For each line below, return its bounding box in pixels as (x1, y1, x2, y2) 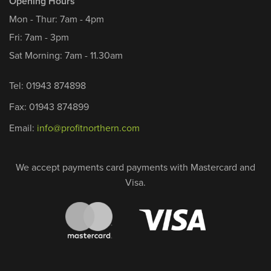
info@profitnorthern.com (37, 120, 140, 135)
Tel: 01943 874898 (9, 78, 86, 93)
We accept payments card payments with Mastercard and (16, 160, 255, 174)
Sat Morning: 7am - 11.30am (9, 48, 123, 62)
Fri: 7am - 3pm (9, 30, 69, 44)
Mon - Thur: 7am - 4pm (9, 11, 104, 26)
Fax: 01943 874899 (9, 99, 89, 114)
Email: (9, 120, 37, 135)
